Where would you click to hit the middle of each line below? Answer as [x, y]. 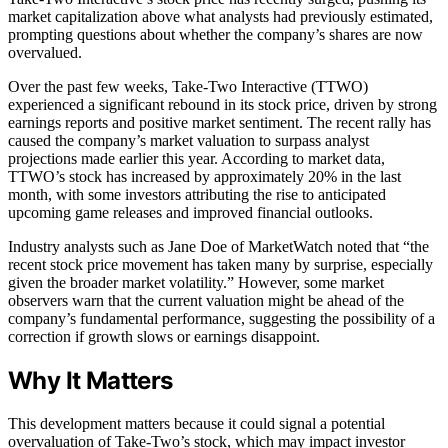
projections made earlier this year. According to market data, [196, 158]
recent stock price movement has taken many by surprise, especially [220, 264]
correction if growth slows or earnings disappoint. [164, 336]
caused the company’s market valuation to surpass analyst [188, 140]
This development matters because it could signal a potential [196, 423]
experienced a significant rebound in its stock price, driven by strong [222, 104]
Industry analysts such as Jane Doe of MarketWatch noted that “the [218, 246]
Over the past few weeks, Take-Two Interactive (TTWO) [188, 86]
